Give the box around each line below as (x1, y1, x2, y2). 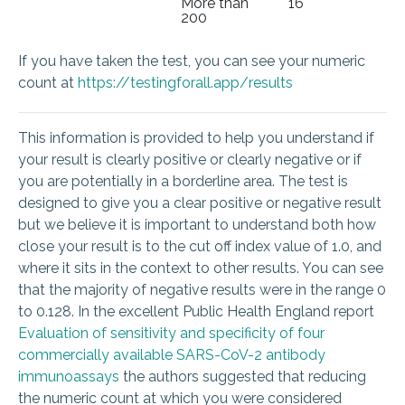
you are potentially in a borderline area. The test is (18, 173, 348, 191)
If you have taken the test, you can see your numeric (18, 52, 365, 71)
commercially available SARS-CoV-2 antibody (18, 346, 325, 364)
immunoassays (18, 368, 119, 386)
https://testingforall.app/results (78, 74, 293, 92)
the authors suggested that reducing (119, 368, 366, 386)
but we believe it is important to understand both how (18, 216, 376, 234)
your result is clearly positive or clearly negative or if (18, 151, 362, 169)
